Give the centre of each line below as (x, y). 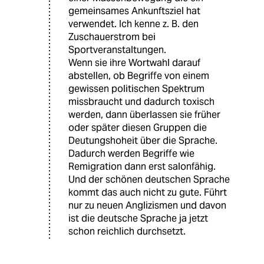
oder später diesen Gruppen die (138, 127)
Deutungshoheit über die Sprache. (143, 140)
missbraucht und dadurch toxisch (141, 101)
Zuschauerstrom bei (112, 37)
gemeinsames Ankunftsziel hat (134, 11)
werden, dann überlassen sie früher (144, 114)
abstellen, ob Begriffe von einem (139, 75)
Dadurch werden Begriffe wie (131, 153)
